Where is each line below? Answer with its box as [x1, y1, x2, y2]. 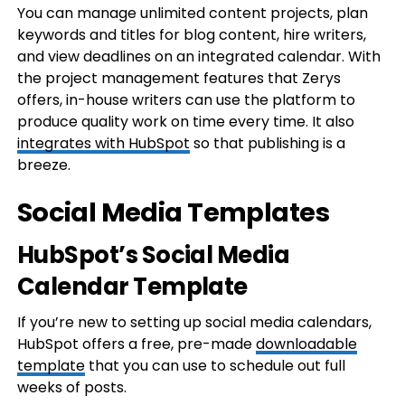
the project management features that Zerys [16, 68, 341, 89]
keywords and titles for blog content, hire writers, [16, 24, 366, 45]
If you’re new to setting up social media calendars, [16, 312, 372, 333]
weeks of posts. [16, 377, 127, 398]
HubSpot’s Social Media [16, 239, 290, 271]
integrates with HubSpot [16, 133, 190, 154]
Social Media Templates [16, 194, 329, 231]
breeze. [16, 155, 71, 175]
